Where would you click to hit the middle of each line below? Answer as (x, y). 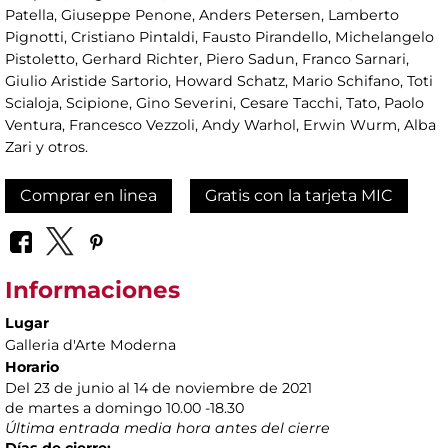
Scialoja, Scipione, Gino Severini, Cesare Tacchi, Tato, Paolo (214, 103)
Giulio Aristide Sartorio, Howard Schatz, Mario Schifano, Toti (219, 81)
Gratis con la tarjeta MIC (299, 196)
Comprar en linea (88, 196)
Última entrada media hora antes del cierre (167, 427)
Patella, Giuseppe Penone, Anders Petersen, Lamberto (202, 15)
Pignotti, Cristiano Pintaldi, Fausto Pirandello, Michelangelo (219, 37)
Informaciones (92, 289)
